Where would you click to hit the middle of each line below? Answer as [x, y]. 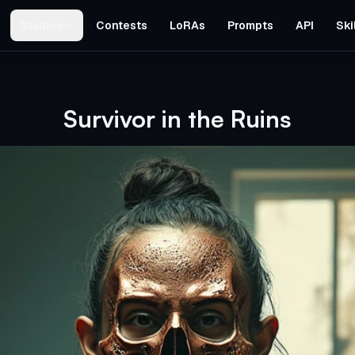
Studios [41, 25]
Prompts [250, 25]
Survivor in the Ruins [177, 118]
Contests [122, 25]
